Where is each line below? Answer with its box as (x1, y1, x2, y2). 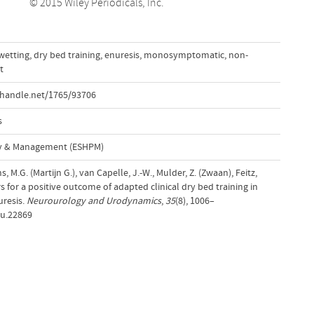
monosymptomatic (143, 49, 224, 61)
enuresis (104, 49, 139, 61)
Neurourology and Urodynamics (26, 195, 161, 207)
